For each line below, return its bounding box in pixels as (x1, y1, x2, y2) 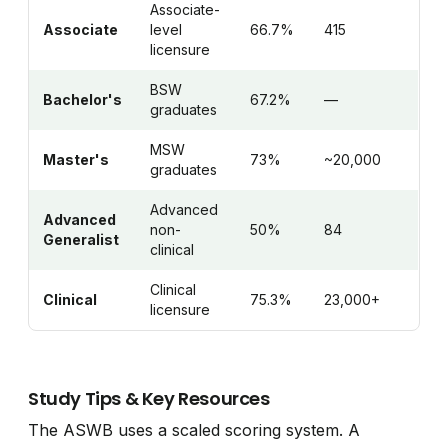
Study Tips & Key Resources (28, 385, 270, 411)
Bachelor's (43, 90, 123, 108)
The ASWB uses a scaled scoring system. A (28, 419, 361, 440)
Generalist (43, 230, 120, 248)
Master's (43, 150, 110, 168)
